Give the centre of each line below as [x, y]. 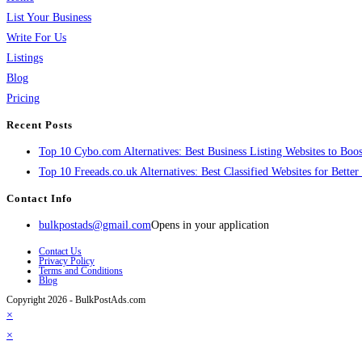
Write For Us [36, 37]
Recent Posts [40, 124]
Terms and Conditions [81, 270]
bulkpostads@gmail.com [95, 225]
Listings [25, 57]
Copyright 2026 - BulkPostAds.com [76, 299]
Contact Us [60, 251]
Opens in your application [210, 225]
